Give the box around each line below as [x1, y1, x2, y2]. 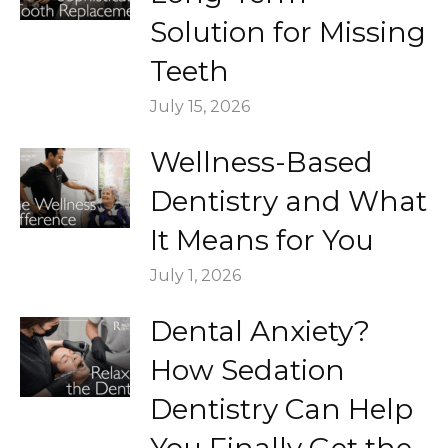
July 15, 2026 [150, 97, 250, 117]
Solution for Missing [150, 15, 426, 50]
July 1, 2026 [150, 266, 241, 286]
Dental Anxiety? [150, 314, 370, 349]
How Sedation [150, 353, 345, 388]
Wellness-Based [150, 145, 373, 180]
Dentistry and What [150, 184, 427, 219]
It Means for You [150, 223, 374, 258]
